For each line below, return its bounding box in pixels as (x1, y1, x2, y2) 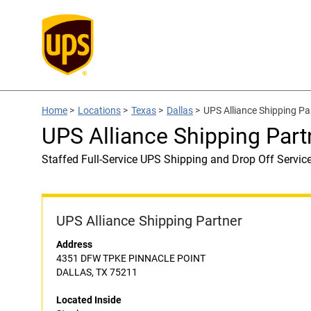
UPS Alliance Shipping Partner (56, 212, 242, 229)
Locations (78, 105, 121, 116)
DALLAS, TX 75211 (56, 267, 137, 278)
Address (56, 239, 92, 250)
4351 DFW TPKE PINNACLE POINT (56, 253, 205, 264)
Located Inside (56, 294, 121, 305)
